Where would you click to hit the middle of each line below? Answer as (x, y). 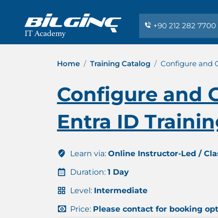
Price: (81, 209)
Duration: (88, 172)
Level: (81, 191)
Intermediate (121, 191)
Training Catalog (120, 64)
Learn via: (88, 154)
